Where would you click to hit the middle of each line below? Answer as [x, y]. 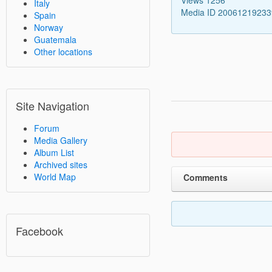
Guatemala [55, 39]
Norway [49, 27]
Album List [54, 152]
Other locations [63, 52]
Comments [205, 177]
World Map [55, 177]
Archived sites [61, 165]
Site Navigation [53, 106]
